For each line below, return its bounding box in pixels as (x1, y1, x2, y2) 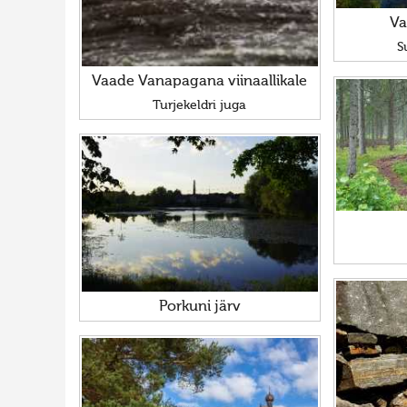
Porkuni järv (158, 300, 241, 315)
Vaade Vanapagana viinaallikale (92, 74, 308, 90)
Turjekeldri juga (153, 99, 247, 113)
